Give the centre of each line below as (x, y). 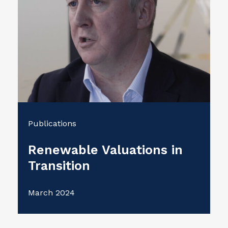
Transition (59, 166)
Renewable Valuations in (105, 150)
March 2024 (51, 192)
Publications (52, 124)
